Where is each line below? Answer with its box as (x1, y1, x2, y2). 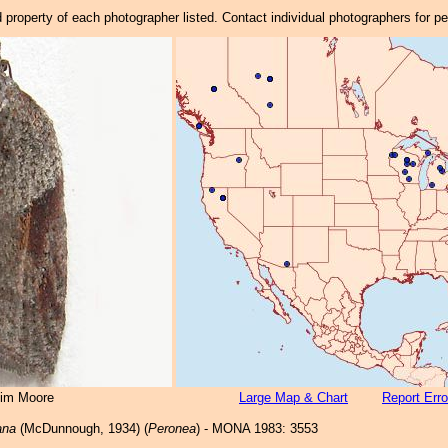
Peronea (147, 421, 196, 436)
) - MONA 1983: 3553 (195, 421, 318, 436)
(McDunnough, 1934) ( (15, 421, 148, 436)
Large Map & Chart (239, 390, 348, 405)
